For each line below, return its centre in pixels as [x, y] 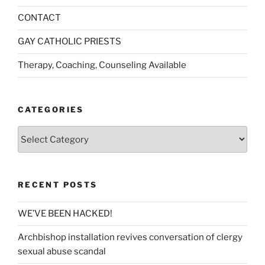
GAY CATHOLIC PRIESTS [70, 42]
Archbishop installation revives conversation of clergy [130, 237]
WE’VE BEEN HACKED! [65, 214]
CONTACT [39, 18]
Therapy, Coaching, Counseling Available [102, 65]
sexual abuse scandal [62, 252]
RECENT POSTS [58, 185]
